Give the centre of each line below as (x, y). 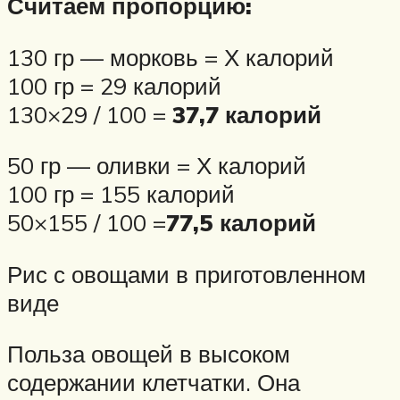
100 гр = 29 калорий (114, 85)
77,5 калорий (241, 223)
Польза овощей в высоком (149, 354)
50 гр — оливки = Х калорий (157, 166)
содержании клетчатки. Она (154, 383)
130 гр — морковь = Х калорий (171, 57)
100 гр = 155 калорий (121, 194)
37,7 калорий (247, 114)
